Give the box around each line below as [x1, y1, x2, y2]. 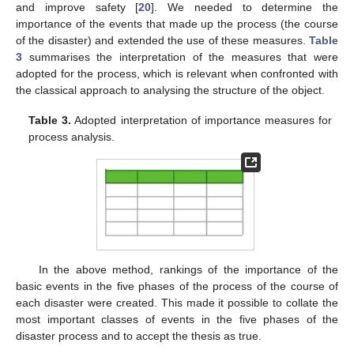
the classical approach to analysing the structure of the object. [16, 84, 325, 97]
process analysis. [28, 130, 115, 144]
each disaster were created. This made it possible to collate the [16, 296, 338, 310]
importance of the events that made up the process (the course [16, 17, 338, 31]
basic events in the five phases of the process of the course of [16, 280, 338, 293]
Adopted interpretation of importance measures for [71, 114, 332, 127]
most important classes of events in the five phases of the [16, 313, 338, 326]
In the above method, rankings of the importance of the [38, 263, 338, 277]
